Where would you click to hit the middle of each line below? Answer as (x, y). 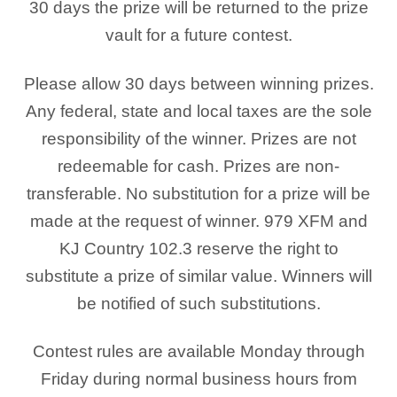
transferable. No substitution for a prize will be (198, 193)
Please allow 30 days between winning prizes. (198, 83)
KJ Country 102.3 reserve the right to (198, 248)
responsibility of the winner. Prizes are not (198, 138)
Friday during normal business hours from (198, 379)
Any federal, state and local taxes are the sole (198, 110)
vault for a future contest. (198, 35)
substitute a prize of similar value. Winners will (198, 275)
